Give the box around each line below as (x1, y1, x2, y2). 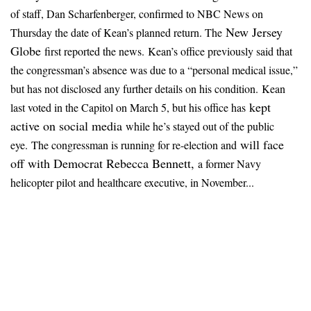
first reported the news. (41, 44, 148, 59)
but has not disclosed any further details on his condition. (10, 81, 262, 96)
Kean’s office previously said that (148, 44, 292, 59)
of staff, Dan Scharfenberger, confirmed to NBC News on (10, 6, 263, 22)
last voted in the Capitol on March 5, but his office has (10, 100, 249, 115)
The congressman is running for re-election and (31, 137, 240, 153)
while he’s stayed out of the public (122, 119, 274, 134)
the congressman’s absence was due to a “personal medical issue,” (10, 62, 298, 78)
